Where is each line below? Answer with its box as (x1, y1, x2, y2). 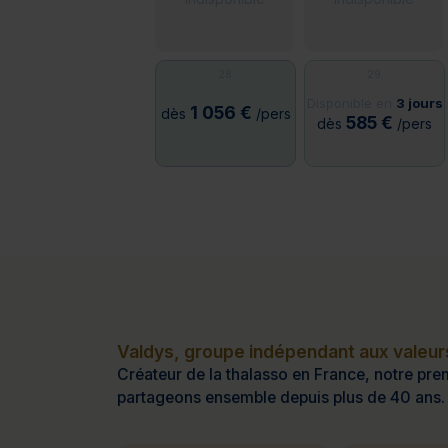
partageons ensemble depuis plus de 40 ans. (117, 388, 445, 408)
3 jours (395, 95, 443, 112)
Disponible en (306, 95, 396, 112)
